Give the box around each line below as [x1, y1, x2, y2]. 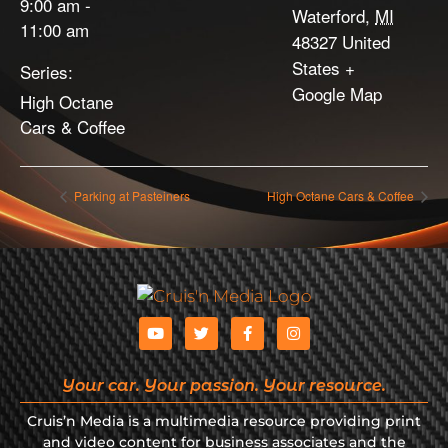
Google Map [292, 81, 382, 106]
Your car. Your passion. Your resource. [62, 376, 386, 396]
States [292, 55, 340, 80]
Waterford [292, 3, 365, 28]
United [342, 29, 390, 54]
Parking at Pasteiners [71, 187, 190, 205]
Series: [20, 59, 73, 84]
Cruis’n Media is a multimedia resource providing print [27, 412, 421, 431]
